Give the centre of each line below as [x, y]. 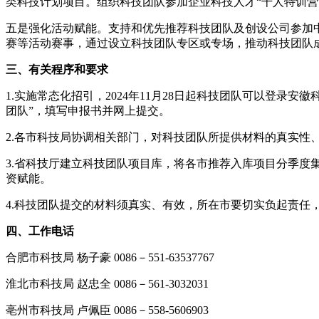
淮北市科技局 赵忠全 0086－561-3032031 [107, 284]
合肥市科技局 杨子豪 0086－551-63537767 [110, 258]
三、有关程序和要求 [57, 70]
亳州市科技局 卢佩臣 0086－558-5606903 [107, 310]
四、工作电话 [40, 231]
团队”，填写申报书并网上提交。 [88, 111]
